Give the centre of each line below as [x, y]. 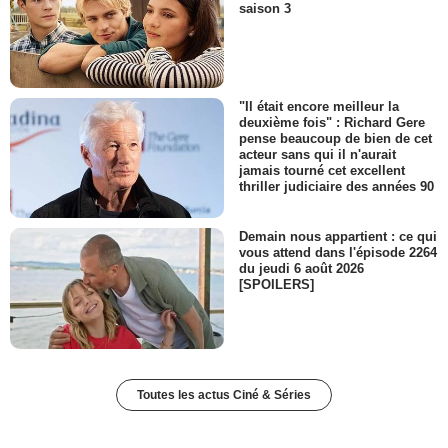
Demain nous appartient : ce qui [338, 237]
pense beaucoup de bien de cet [335, 138]
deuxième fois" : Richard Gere [332, 122]
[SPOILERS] [276, 285]
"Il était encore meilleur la [319, 106]
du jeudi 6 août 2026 [301, 269]
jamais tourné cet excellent [322, 171]
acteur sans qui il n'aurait [317, 155]
